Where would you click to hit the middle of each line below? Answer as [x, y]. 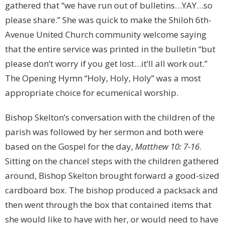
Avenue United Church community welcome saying [106, 35]
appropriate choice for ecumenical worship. [92, 93]
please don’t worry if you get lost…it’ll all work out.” [106, 64]
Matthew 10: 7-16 [167, 147]
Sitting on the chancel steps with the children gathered [112, 161]
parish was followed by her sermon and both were [104, 132]
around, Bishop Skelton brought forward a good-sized [112, 176]
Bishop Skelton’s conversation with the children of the [110, 118]
